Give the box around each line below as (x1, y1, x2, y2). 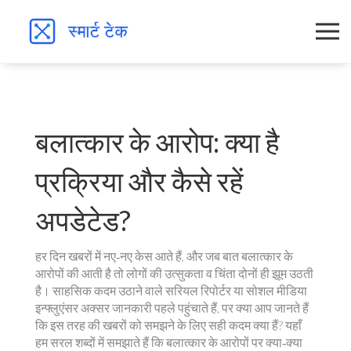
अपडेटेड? (35, 203, 131, 237)
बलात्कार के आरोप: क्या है (35, 125, 280, 159)
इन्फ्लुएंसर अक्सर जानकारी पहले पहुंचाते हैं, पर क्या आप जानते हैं (35, 300, 309, 315)
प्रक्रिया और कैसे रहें (35, 164, 244, 198)
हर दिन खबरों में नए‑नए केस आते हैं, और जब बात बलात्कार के (35, 248, 293, 263)
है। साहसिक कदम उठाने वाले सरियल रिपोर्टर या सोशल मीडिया (35, 283, 307, 298)
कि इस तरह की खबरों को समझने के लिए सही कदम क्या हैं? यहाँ (35, 317, 302, 332)
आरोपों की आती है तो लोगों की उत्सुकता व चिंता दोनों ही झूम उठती (35, 266, 313, 280)
